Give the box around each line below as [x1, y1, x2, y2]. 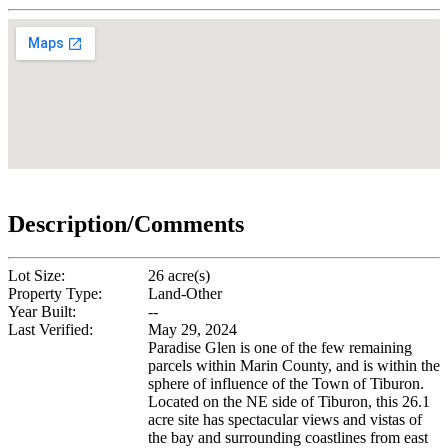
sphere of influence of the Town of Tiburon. [148, 375, 424, 393]
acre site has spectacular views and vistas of [148, 411, 422, 429]
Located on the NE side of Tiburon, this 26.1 [148, 393, 430, 411]
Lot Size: [8, 267, 65, 285]
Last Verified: [8, 321, 93, 339]
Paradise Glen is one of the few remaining [148, 339, 412, 357]
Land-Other [148, 285, 222, 303]
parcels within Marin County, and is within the [148, 357, 440, 375]
